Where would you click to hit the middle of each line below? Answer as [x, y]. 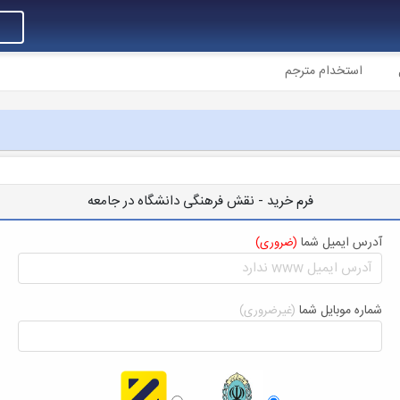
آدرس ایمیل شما [340, 243]
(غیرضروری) [268, 311]
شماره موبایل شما [339, 311]
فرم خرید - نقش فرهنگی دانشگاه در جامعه [200, 201]
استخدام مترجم [324, 71]
